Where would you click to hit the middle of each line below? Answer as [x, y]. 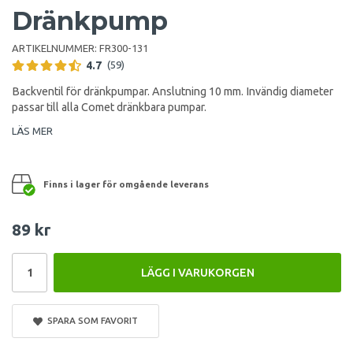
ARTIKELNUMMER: [56, 48]
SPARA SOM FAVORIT [90, 320]
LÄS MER [32, 130]
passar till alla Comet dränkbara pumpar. [109, 107]
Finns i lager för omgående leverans [126, 184]
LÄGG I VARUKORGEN [197, 272]
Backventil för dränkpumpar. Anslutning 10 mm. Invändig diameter [173, 91]
